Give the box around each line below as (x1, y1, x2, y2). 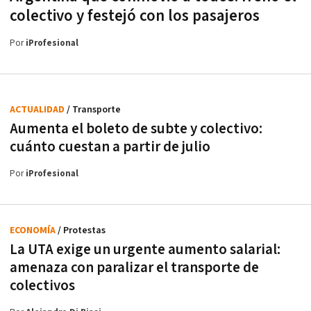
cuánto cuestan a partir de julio (10, 137, 210, 156)
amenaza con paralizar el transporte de (10, 258, 259, 277)
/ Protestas (58, 224, 106, 237)
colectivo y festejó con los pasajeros (10, 6, 260, 26)
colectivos (10, 276, 75, 295)
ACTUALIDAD (10, 103, 67, 116)
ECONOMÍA (10, 224, 58, 237)
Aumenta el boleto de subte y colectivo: (10, 119, 262, 138)
